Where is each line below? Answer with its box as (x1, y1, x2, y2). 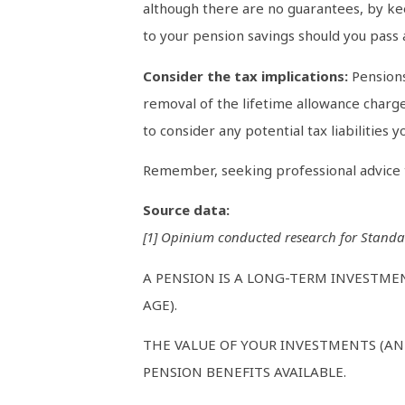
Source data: (142, 201, 230, 220)
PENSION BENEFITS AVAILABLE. (142, 363, 346, 381)
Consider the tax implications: (142, 66, 352, 85)
